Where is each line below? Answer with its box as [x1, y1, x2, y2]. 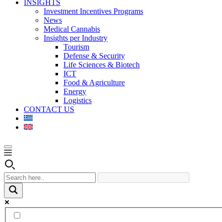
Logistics [63, 96, 92, 105]
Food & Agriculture [63, 78, 125, 87]
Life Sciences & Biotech [63, 60, 140, 69]
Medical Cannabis [44, 24, 100, 33]
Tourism [63, 42, 89, 51]
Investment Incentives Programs [44, 6, 143, 15]
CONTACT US [24, 105, 74, 113]
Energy [63, 87, 86, 96]
